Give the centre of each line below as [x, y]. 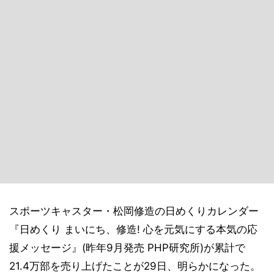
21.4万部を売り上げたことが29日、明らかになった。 [135, 266]
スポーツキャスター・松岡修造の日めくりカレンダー [134, 211]
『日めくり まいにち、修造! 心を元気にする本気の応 [133, 229]
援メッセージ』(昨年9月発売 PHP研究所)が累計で [127, 248]
